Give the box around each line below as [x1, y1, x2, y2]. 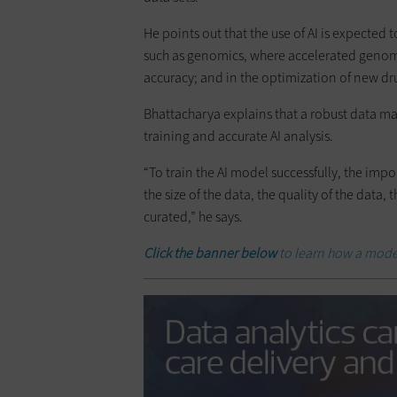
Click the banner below [144, 243, 279, 262]
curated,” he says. [144, 206, 243, 226]
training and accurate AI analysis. [144, 126, 341, 145]
